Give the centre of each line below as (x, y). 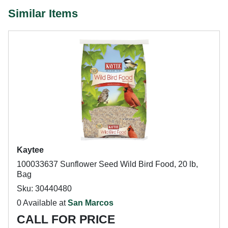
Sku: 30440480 (44, 189)
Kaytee (30, 150)
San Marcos (91, 203)
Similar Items (43, 13)
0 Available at (42, 203)
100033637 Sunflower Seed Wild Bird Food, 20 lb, (107, 164)
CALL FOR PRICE (66, 219)
